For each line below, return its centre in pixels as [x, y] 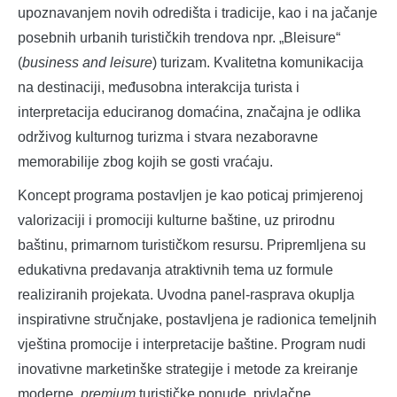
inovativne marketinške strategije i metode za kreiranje [188, 370]
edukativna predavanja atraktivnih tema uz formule [175, 270]
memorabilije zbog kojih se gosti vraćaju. [145, 162]
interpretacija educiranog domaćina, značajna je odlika [189, 113]
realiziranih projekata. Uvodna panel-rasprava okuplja [186, 295]
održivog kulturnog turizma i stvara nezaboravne [168, 137]
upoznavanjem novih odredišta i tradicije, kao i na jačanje [198, 13]
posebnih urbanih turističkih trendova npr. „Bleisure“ [179, 38]
